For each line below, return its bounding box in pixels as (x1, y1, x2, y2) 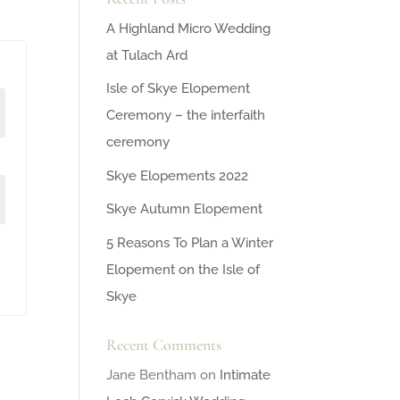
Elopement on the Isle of (106, 261, 261, 278)
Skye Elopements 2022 (106, 167, 249, 184)
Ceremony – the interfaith (106, 107, 266, 124)
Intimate (220, 366, 271, 383)
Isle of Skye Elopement (106, 80, 251, 97)
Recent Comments (106, 334, 222, 354)
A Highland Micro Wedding (106, 20, 271, 37)
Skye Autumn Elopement (106, 201, 263, 218)
